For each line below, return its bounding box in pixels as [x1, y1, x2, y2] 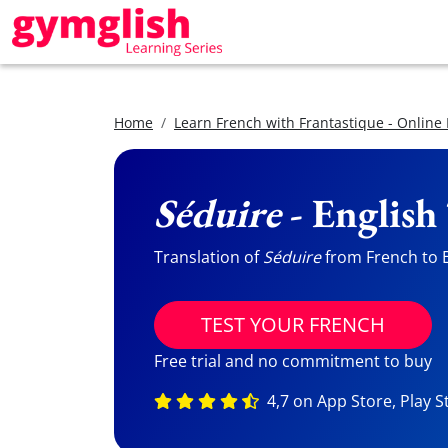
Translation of [154, 246, 263, 268]
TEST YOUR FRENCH [201, 311, 385, 338]
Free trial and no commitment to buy [154, 350, 432, 372]
